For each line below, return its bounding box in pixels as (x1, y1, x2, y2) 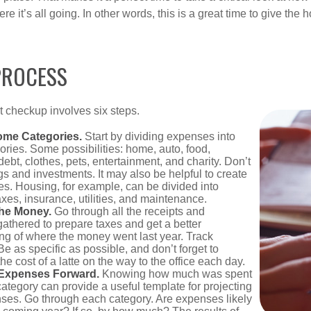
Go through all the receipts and (51, 205, 205, 218)
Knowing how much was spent (99, 268, 252, 280)
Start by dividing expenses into (82, 131, 235, 143)
